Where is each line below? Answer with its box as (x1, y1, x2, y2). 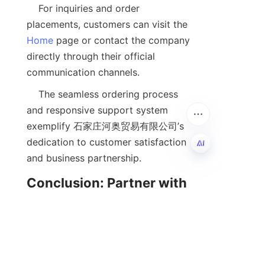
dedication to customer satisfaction (27, 136, 186, 148)
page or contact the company (53, 34, 190, 47)
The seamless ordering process (27, 88, 38, 101)
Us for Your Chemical (27, 197, 161, 213)
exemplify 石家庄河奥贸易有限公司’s (27, 120, 184, 132)
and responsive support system (27, 104, 168, 117)
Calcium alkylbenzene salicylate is (27, 245, 38, 258)
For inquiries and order (27, 2, 38, 15)
